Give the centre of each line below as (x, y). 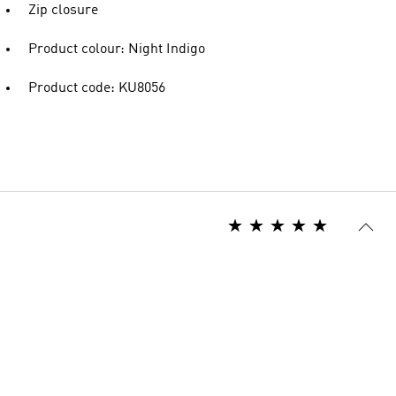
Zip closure (63, 11)
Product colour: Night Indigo (117, 49)
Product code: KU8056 (97, 88)
